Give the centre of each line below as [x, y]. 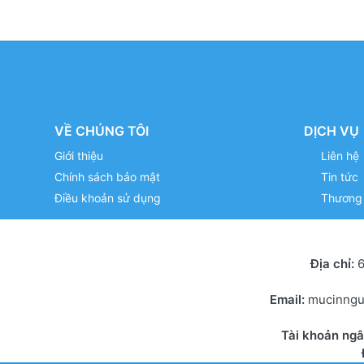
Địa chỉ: [332, 263]
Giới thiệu [79, 155]
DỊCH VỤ [331, 130]
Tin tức [340, 176]
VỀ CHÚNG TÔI [102, 130]
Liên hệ [340, 155]
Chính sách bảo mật [107, 176]
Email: [289, 299]
